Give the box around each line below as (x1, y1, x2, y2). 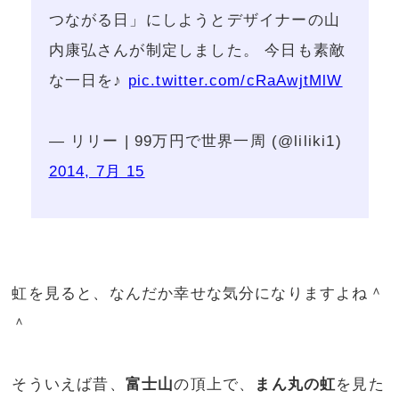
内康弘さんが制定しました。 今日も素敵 (48, 42, 346, 60)
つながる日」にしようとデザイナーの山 (48, 12, 340, 29)
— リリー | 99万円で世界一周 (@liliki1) (48, 133, 342, 151)
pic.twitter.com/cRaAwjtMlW (127, 72, 343, 90)
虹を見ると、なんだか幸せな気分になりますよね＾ (12, 285, 385, 303)
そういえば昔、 (12, 376, 126, 394)
